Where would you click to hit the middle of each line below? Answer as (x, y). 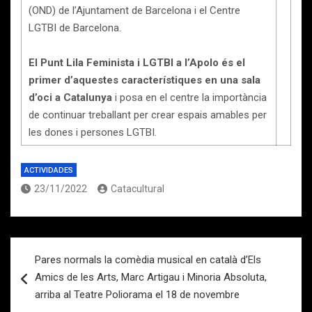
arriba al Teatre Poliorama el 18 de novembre (137, 295)
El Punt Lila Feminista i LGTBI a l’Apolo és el (137, 63)
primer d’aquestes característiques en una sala (145, 80)
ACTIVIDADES (49, 170)
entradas (45, 292)
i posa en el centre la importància (191, 97)
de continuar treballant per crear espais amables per (148, 115)
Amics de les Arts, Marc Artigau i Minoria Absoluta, (151, 277)
